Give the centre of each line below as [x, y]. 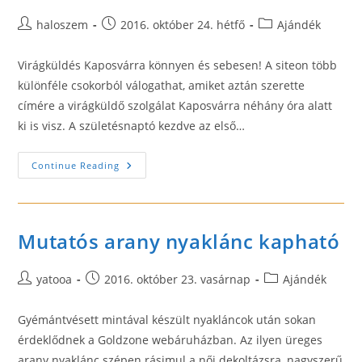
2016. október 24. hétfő [183, 25]
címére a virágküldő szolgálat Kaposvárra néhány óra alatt [175, 105]
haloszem [63, 25]
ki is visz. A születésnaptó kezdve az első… [132, 126]
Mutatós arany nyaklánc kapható [179, 241]
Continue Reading [76, 165]
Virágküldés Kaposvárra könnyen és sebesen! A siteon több [178, 65]
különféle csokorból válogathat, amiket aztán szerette [162, 85]
